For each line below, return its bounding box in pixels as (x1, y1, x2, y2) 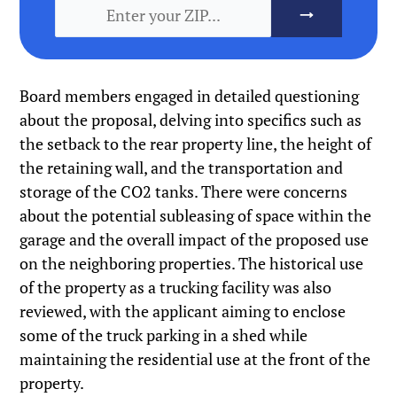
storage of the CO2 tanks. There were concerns (19, 181, 348, 203)
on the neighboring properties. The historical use (19, 253, 364, 275)
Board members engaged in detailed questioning (19, 85, 360, 107)
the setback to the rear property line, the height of (19, 133, 372, 155)
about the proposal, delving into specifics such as (19, 109, 362, 131)
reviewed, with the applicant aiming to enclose (19, 300, 346, 323)
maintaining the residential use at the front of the (19, 348, 371, 370)
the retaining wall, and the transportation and (19, 157, 344, 179)
